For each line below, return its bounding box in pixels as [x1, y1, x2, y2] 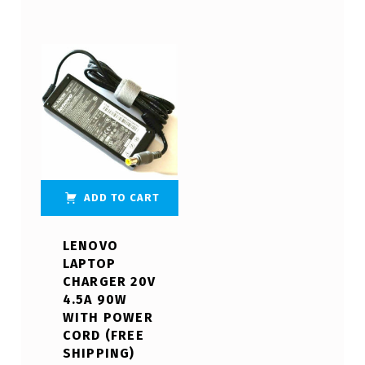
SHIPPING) [62, 345, 135, 362]
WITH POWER [62, 310, 153, 326]
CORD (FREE [62, 328, 144, 344]
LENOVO [62, 238, 118, 254]
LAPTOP [62, 256, 116, 272]
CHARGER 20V [62, 274, 156, 290]
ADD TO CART [84, 191, 160, 204]
